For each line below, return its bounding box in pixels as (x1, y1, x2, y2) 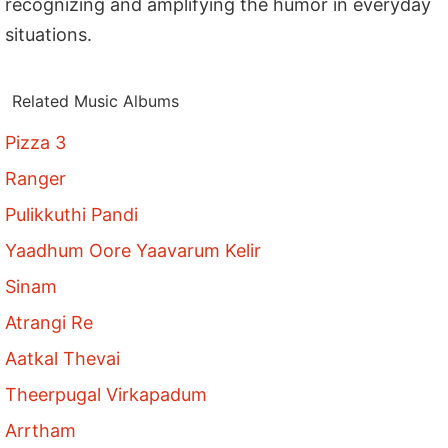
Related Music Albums (12, 91, 180, 111)
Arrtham (5, 420, 77, 441)
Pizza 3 (5, 132, 67, 153)
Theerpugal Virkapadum (5, 384, 208, 405)
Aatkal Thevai (5, 348, 121, 369)
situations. (5, 24, 93, 45)
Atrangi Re (5, 312, 94, 333)
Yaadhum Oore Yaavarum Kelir (5, 240, 262, 261)
